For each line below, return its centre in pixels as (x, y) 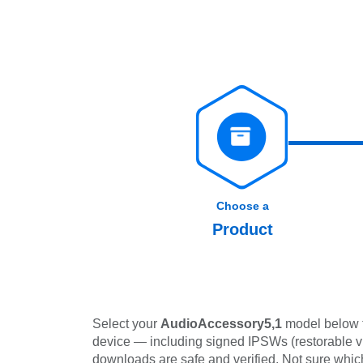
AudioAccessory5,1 (221, 324)
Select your (126, 324)
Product (242, 229)
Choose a (242, 206)
